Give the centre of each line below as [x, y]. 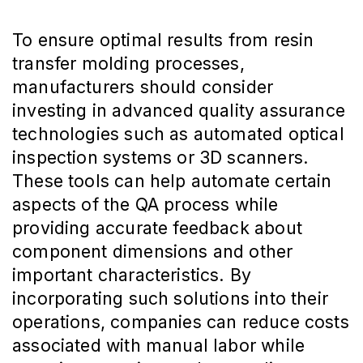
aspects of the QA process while [145, 205]
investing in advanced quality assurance [179, 111]
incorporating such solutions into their [171, 299]
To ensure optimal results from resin [163, 40]
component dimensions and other [153, 252]
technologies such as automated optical [178, 134]
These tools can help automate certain [172, 181]
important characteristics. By [132, 275]
